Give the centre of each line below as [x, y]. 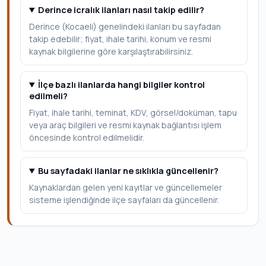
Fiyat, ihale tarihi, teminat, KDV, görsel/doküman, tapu [133, 113]
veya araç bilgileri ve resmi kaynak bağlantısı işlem [125, 125]
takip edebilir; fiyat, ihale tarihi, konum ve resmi [120, 39]
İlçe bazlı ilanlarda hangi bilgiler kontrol [122, 85]
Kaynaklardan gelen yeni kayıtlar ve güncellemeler [126, 187]
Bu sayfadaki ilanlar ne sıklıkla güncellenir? [129, 171]
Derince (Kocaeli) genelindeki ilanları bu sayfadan [125, 26]
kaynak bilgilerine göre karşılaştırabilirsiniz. [111, 51]
